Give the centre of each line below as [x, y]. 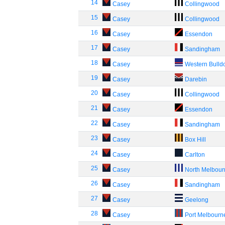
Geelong [197, 200]
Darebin [196, 79]
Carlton [195, 155]
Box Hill [196, 140]
